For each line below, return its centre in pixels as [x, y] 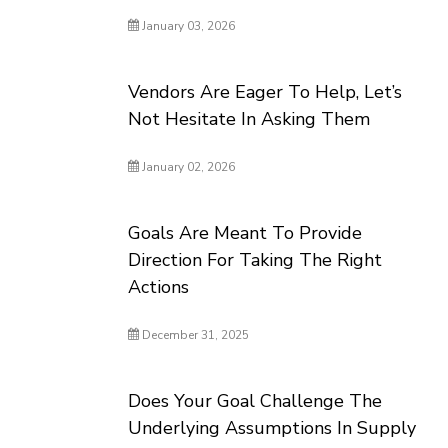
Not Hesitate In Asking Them [249, 119]
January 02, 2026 [187, 167]
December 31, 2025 [194, 335]
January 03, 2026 [187, 26]
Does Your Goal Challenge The [255, 401]
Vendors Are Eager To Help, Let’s [265, 92]
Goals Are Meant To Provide [245, 233]
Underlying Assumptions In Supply [272, 428]
